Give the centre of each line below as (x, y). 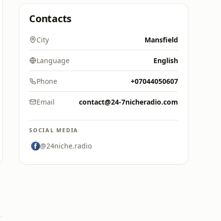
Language (53, 60)
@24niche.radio (66, 146)
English (166, 60)
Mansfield (161, 40)
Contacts (51, 18)
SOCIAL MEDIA (54, 130)
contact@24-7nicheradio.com (129, 102)
